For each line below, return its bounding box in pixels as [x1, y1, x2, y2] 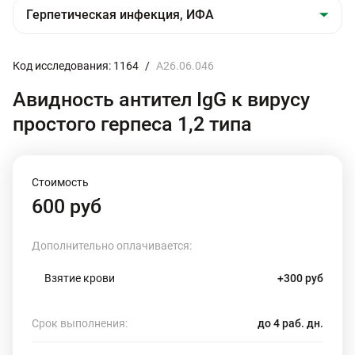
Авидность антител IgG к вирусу [13, 88, 310, 111]
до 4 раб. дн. [258, 317, 323, 330]
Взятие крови [44, 272, 115, 284]
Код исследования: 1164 [13, 59, 139, 72]
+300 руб [277, 272, 323, 284]
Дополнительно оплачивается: [32, 239, 192, 252]
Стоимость [32, 176, 89, 189]
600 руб [32, 195, 101, 218]
